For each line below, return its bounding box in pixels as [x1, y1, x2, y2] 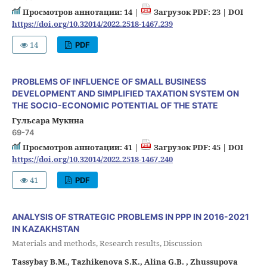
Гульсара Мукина [11, 115, 84, 126]
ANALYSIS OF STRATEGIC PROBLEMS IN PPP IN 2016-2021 [11, 212, 249, 222]
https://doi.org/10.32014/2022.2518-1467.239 [11, 18, 173, 30]
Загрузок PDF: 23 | [151, 7, 228, 18]
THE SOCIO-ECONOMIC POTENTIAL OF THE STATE [11, 100, 218, 111]
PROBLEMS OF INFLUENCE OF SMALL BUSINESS [11, 76, 206, 87]
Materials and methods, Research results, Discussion [11, 237, 202, 249]
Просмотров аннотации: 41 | [20, 142, 140, 153]
